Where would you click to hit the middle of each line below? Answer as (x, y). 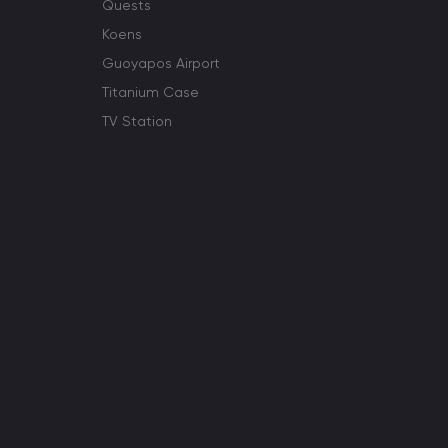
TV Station (137, 121)
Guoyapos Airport (161, 63)
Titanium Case (150, 92)
